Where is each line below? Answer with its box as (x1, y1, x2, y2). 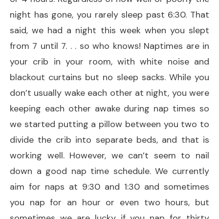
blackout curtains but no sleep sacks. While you (10, 71, 209, 83)
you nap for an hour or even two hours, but (10, 196, 209, 208)
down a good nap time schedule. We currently (10, 165, 209, 177)
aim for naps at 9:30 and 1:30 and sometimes (10, 180, 209, 193)
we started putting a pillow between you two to (10, 118, 209, 130)
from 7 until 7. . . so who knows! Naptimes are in (10, 40, 209, 52)
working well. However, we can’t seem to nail (10, 149, 209, 161)
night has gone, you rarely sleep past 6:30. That (10, 8, 209, 21)
